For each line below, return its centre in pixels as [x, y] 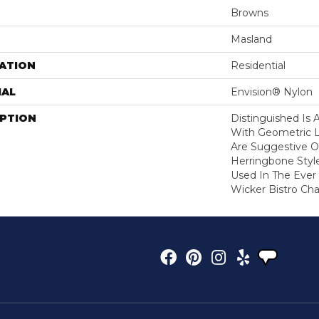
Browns [250, 13]
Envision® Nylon [272, 92]
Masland [251, 40]
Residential [258, 66]
